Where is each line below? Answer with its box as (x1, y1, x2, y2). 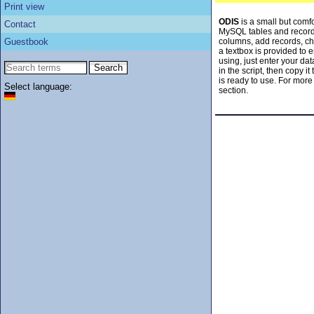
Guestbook (4, 36, 48, 47)
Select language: (4, 81, 72, 92)
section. (219, 86, 248, 95)
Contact (4, 19, 36, 29)
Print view (4, 1, 44, 12)
